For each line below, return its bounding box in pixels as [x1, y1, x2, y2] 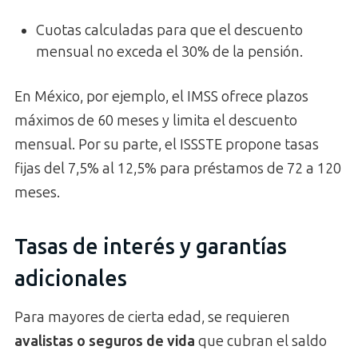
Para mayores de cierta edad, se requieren [14, 308, 290, 327]
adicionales [14, 265, 127, 292]
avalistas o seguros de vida [14, 332, 195, 351]
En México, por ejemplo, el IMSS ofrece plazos [14, 88, 308, 106]
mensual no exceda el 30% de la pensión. [36, 43, 303, 62]
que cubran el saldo [195, 332, 327, 351]
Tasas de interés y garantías [14, 233, 287, 260]
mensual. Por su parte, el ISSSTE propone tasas [14, 136, 319, 154]
